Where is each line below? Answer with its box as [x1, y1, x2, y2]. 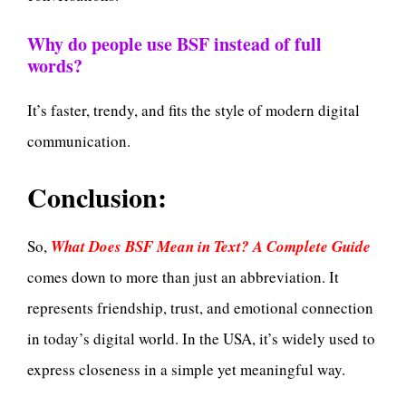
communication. [27, 130, 130, 152]
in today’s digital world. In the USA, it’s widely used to [27, 327, 375, 349]
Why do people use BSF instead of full [27, 31, 322, 58]
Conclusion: [27, 176, 167, 217]
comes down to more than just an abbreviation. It [27, 266, 339, 287]
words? [27, 53, 82, 80]
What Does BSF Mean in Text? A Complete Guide [47, 235, 371, 257]
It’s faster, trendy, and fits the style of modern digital [27, 100, 360, 121]
